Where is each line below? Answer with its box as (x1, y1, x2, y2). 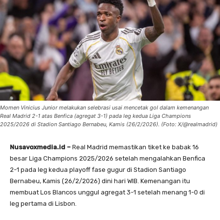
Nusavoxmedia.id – (10, 143, 72, 151)
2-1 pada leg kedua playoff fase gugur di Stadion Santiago (10, 166, 186, 174)
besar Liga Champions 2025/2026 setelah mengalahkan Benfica (10, 155, 205, 163)
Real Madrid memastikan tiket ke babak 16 (72, 143, 199, 151)
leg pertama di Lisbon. (10, 200, 77, 208)
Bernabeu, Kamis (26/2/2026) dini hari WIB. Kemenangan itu (10, 177, 190, 185)
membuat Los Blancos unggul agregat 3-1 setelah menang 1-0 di (10, 189, 205, 196)
